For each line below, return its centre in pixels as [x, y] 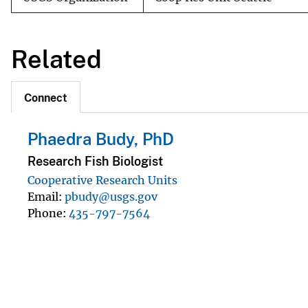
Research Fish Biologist [95, 161]
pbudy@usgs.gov [111, 196]
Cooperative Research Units [102, 180]
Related [56, 59]
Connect [46, 98]
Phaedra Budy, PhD [101, 139]
